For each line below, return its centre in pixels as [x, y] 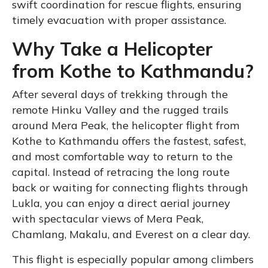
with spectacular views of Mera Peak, [108, 218]
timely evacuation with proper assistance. [119, 20]
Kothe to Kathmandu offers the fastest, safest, [129, 141]
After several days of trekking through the [120, 94]
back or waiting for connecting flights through [130, 187]
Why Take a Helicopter [112, 48]
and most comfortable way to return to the [122, 156]
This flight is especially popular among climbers [133, 259]
